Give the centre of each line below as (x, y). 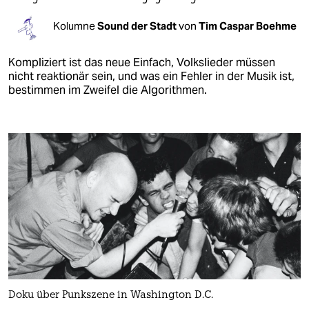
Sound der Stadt (138, 26)
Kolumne (75, 26)
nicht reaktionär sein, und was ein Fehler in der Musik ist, (151, 76)
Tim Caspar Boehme (248, 26)
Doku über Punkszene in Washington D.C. (111, 295)
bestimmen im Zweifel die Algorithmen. (108, 90)
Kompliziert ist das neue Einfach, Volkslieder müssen (142, 62)
